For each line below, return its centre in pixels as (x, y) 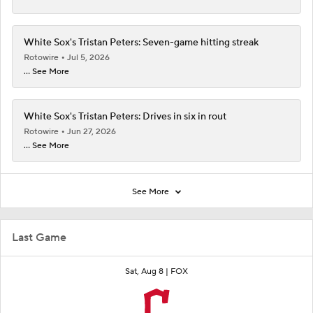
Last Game (39, 237)
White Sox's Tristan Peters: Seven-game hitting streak (141, 42)
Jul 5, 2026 (88, 57)
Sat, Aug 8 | (148, 271)
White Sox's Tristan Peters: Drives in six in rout (125, 116)
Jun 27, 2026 (92, 131)
